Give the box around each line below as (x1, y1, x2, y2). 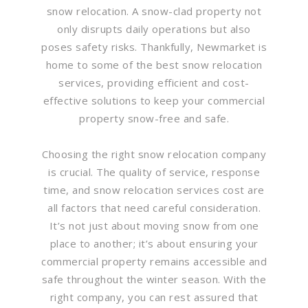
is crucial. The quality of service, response (48, 164, 260, 179)
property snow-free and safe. (79, 111, 229, 125)
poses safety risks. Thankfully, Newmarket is (41, 39, 267, 54)
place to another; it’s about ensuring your (49, 236, 258, 250)
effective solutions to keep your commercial (43, 93, 265, 107)
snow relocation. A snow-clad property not (46, 3, 262, 18)
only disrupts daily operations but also (57, 21, 251, 36)
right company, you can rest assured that (49, 289, 258, 304)
